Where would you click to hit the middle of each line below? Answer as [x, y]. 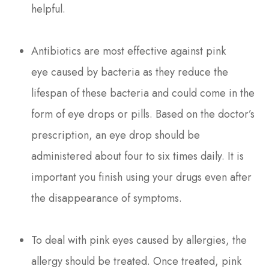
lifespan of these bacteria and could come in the [143, 93]
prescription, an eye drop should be [116, 135]
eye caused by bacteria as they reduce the [130, 72]
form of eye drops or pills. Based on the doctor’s [143, 114]
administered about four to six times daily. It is [138, 156]
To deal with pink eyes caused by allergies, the [139, 240]
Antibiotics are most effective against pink [129, 51]
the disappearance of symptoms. [107, 198]
